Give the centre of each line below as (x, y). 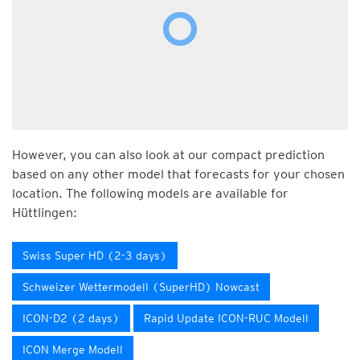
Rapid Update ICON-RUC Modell (226, 318)
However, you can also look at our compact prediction (168, 155)
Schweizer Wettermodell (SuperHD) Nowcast (141, 287)
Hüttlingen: (45, 213)
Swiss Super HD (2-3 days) (95, 256)
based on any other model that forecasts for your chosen (178, 174)
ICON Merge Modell (73, 350)
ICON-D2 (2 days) (71, 318)
